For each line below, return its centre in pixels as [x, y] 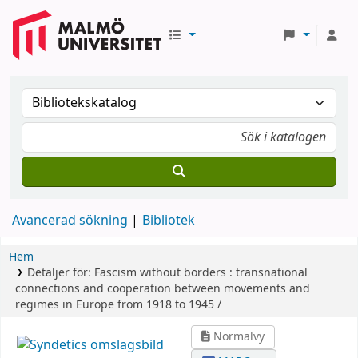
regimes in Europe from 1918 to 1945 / [118, 305]
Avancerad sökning [70, 221]
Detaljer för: [60, 273]
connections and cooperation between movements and [163, 289]
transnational [271, 273]
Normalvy [238, 337]
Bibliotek [169, 221]
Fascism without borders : [163, 273]
